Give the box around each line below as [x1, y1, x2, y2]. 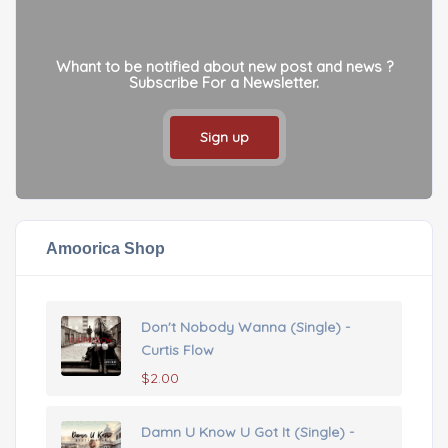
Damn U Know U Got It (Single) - [141, 422, 354, 441]
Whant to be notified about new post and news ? [55, 56, 393, 76]
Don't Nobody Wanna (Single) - [141, 317, 350, 336]
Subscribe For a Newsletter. [129, 72, 319, 92]
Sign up [199, 127, 249, 146]
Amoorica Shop [46, 238, 165, 257]
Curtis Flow [141, 340, 214, 359]
